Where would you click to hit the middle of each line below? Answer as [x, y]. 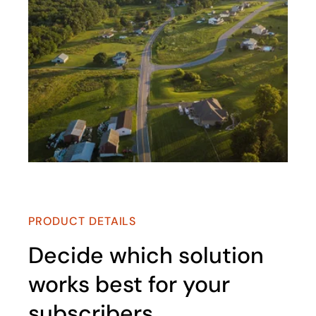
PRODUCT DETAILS [83, 221]
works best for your [129, 284]
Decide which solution [146, 255]
